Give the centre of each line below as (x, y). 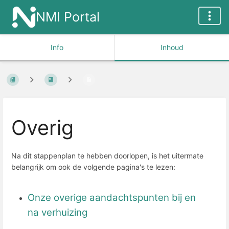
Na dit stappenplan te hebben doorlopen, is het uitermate (107, 155)
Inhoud (172, 47)
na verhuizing (58, 212)
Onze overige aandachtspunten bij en (112, 197)
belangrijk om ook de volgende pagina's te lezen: (93, 167)
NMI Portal (67, 17)
